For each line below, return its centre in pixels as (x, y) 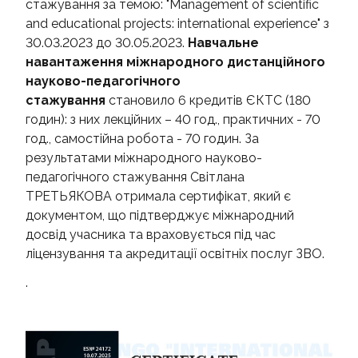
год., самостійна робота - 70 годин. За (142, 139)
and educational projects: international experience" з (177, 24)
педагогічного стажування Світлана (135, 177)
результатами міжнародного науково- (144, 158)
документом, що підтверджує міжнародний (160, 216)
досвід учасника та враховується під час (151, 235)
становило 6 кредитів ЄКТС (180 (210, 101)
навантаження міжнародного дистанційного (175, 62)
